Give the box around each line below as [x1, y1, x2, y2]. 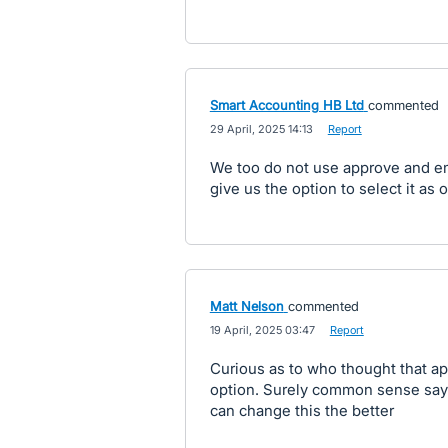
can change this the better [209, 401, 394, 420]
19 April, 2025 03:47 [209, 323, 315, 337]
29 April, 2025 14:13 [209, 122, 313, 136]
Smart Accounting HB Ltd [209, 97, 364, 113]
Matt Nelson [209, 298, 284, 314]
